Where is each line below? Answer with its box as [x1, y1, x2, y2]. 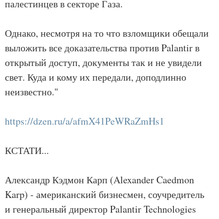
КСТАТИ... [5, 144, 49, 157]
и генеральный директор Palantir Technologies [5, 202, 196, 216]
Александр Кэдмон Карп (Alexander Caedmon [5, 173, 194, 186]
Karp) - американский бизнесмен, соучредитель [5, 188, 204, 201]
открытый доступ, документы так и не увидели [5, 56, 202, 69]
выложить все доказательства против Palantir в [5, 41, 199, 54]
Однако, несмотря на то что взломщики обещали [5, 26, 209, 40]
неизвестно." [5, 85, 58, 98]
